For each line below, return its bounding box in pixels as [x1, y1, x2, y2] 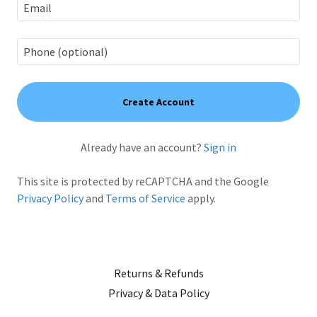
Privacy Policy [17, 191, 83, 205]
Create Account [122, 96, 195, 108]
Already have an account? [81, 140, 202, 154]
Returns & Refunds [113, 266, 204, 280]
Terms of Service [105, 191, 185, 205]
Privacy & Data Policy [108, 286, 209, 300]
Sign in [204, 140, 236, 154]
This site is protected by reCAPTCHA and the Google [17, 174, 269, 188]
